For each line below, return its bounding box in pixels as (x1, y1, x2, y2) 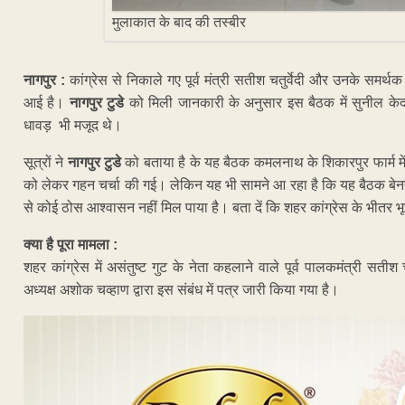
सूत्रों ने (24, 155, 68, 171)
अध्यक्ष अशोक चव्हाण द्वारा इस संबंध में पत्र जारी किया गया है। (24, 282, 339, 298)
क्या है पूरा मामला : (24, 237, 118, 253)
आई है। (24, 95, 70, 111)
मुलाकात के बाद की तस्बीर (112, 14, 247, 31)
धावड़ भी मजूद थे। (24, 118, 122, 134)
